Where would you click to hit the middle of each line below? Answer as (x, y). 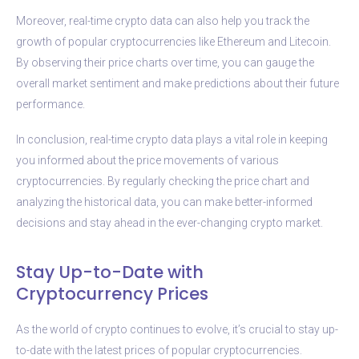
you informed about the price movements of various (147, 160)
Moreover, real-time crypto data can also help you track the (163, 20)
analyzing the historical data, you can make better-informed (164, 202)
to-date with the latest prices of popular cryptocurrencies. (159, 350)
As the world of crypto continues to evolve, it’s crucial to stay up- (177, 329)
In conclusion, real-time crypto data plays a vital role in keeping (172, 139)
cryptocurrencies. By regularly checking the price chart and (163, 181)
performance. (50, 104)
